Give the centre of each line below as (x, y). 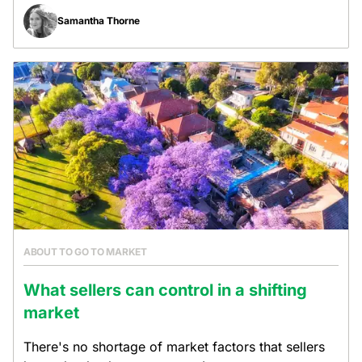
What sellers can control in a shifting (165, 290)
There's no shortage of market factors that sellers (174, 347)
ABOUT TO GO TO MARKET (85, 252)
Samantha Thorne (99, 21)
